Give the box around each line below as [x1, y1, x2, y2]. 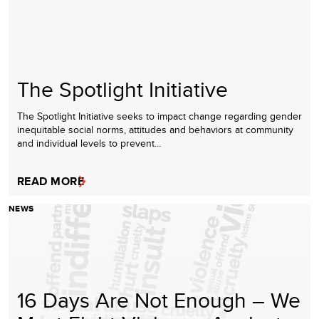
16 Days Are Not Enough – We [17, 284, 300, 315]
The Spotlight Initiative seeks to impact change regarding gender [17, 108, 302, 123]
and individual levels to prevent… [17, 135, 162, 150]
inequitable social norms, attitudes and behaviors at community [17, 122, 293, 137]
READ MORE [17, 172, 85, 189]
